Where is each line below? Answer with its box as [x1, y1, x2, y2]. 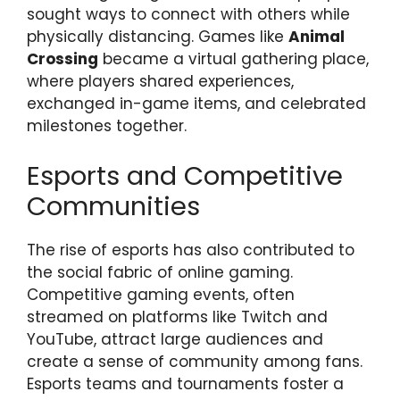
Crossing [27, 48, 98, 71]
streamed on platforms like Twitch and [27, 305, 328, 328]
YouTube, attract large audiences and [27, 328, 323, 350]
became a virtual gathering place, [98, 48, 369, 71]
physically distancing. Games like [27, 26, 288, 48]
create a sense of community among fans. [27, 350, 362, 372]
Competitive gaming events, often [27, 283, 295, 305]
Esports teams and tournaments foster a [27, 372, 344, 395]
